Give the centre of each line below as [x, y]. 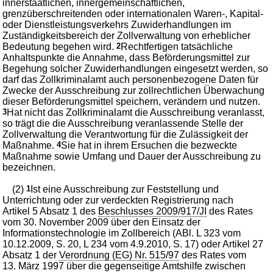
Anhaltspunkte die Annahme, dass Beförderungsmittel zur [126, 57]
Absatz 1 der [31, 255]
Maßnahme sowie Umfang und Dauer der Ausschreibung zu [132, 156]
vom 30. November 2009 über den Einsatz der [102, 222]
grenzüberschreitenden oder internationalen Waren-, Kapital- [133, 13]
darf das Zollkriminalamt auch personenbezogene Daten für [131, 79]
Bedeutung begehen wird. [60, 46]
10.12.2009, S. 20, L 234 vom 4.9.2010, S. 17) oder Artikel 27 [133, 244]
